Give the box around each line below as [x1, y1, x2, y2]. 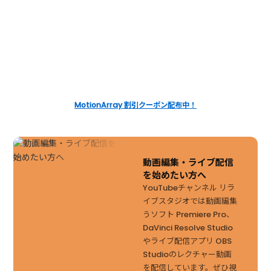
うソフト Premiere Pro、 [142, 209, 234, 221]
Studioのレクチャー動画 [142, 249, 232, 261]
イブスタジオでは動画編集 [142, 195, 237, 207]
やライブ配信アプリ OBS [142, 235, 232, 247]
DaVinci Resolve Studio [142, 222, 233, 234]
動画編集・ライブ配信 [142, 156, 233, 169]
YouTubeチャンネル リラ [142, 182, 235, 194]
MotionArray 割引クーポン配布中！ [74, 99, 197, 110]
